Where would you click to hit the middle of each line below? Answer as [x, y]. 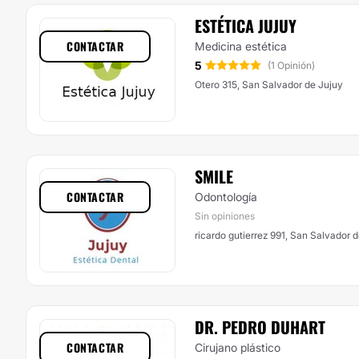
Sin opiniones [225, 216]
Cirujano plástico [238, 347]
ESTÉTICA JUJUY [246, 26]
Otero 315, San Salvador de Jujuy [269, 85]
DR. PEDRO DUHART [260, 327]
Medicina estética [241, 46]
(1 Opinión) [291, 65]
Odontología [226, 197]
